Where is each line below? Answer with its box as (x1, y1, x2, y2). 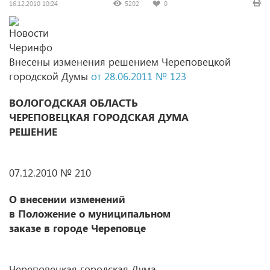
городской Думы (9, 69, 91, 83)
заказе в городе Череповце (9, 221, 146, 235)
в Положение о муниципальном (9, 207, 171, 221)
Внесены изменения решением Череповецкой (9, 55, 231, 69)
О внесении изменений (9, 192, 125, 206)
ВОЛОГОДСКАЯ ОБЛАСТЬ (9, 96, 138, 110)
